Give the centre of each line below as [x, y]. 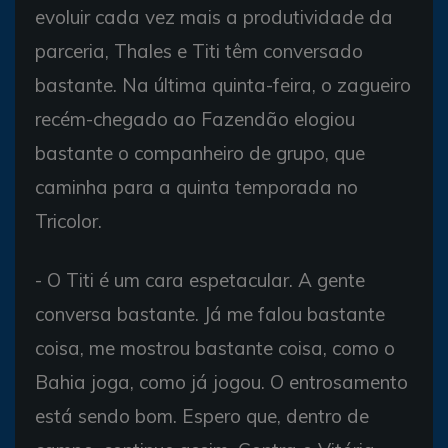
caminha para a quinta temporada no [196, 186]
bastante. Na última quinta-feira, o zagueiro [223, 84]
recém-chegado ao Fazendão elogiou [195, 118]
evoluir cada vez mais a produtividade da [214, 16]
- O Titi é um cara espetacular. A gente [200, 279]
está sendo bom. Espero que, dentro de [202, 415]
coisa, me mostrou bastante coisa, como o [215, 347]
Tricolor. [68, 220]
